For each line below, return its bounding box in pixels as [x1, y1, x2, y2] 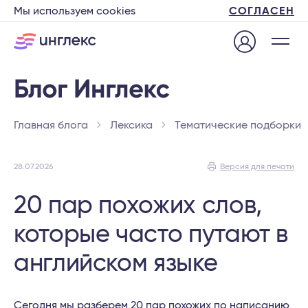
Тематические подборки [175, 120, 301, 131]
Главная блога [14, 120, 88, 131]
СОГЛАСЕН [228, 5, 294, 16]
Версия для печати [220, 162, 294, 170]
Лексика [110, 120, 153, 131]
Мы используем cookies [14, 5, 135, 16]
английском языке [14, 251, 218, 276]
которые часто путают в [14, 222, 289, 247]
